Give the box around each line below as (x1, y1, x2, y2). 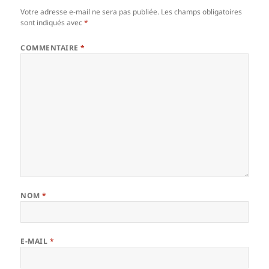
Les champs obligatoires (161, 6, 243, 17)
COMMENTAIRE (20, 42, 81, 53)
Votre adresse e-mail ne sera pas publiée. (20, 6, 160, 17)
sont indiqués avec (20, 17, 85, 28)
